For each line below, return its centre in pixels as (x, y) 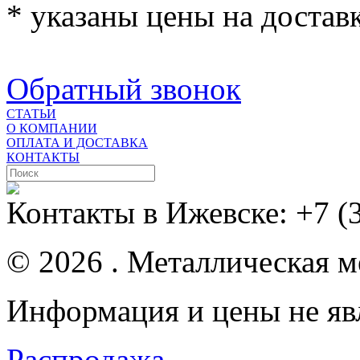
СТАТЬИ (31, 114)
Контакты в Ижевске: (151, 213)
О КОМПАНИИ (52, 129)
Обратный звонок (124, 89)
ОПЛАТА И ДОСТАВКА (77, 143)
